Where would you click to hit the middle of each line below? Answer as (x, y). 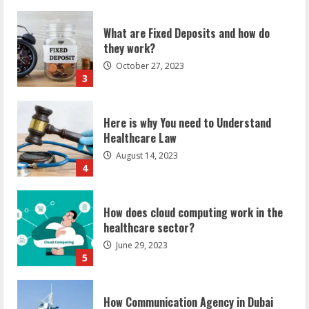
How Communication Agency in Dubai (188, 291)
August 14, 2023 (146, 145)
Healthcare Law (140, 127)
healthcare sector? (149, 217)
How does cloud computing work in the (193, 202)
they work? (129, 38)
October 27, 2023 (149, 55)
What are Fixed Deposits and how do (187, 22)
